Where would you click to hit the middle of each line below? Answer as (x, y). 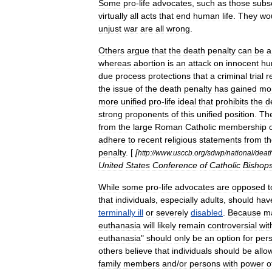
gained (244, 89)
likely (167, 225)
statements (220, 140)
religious (181, 140)
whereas (115, 63)
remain (192, 225)
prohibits (232, 101)
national (240, 153)
